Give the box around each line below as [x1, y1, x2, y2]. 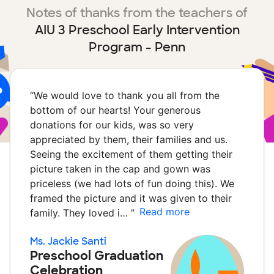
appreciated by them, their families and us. [30, 133, 228, 146]
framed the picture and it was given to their [30, 192, 232, 205]
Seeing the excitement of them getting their [30, 148, 232, 161]
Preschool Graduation [30, 248, 163, 264]
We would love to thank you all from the [34, 89, 220, 102]
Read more [139, 206, 190, 218]
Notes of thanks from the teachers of [26, 5, 248, 21]
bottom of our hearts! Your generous [30, 104, 201, 117]
